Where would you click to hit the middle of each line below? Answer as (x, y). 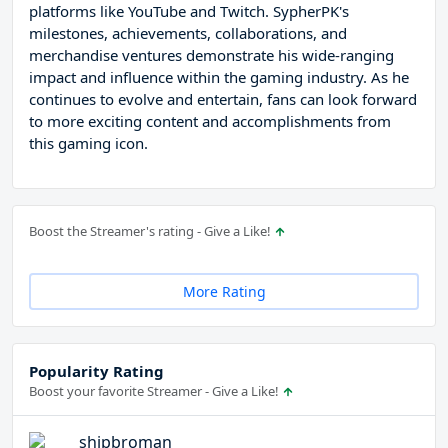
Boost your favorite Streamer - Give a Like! (155, 391)
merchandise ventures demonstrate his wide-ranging (211, 55)
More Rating (224, 292)
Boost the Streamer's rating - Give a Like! (151, 231)
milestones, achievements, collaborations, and (188, 33)
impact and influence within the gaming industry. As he (219, 77)
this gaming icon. (88, 143)
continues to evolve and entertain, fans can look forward (223, 99)
